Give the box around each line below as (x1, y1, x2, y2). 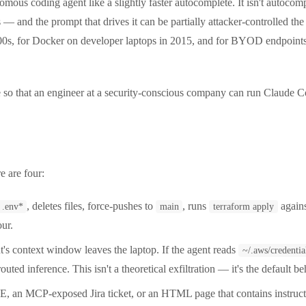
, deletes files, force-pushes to (27, 199, 156, 212)
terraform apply (212, 201, 274, 212)
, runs (182, 199, 210, 212)
